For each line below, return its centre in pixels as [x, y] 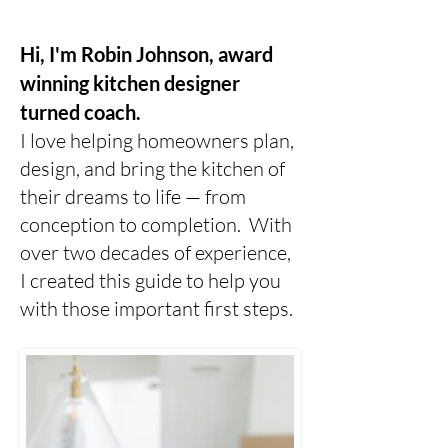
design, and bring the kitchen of [152, 168]
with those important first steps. [158, 308]
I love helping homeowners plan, [157, 140]
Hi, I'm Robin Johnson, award [146, 54]
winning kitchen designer [130, 83]
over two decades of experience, [155, 252]
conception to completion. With [156, 224]
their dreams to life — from [133, 196]
